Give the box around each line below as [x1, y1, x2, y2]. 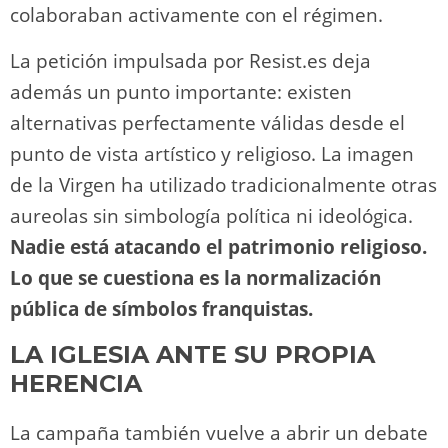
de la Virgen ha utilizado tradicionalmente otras [10, 171, 437, 198]
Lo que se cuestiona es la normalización [10, 264, 381, 291]
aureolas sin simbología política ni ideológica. [10, 202, 413, 229]
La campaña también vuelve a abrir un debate [10, 419, 428, 446]
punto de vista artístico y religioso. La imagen [10, 140, 414, 167]
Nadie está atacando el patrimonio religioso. [10, 233, 427, 260]
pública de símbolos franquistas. [10, 295, 313, 322]
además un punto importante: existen [10, 78, 352, 105]
